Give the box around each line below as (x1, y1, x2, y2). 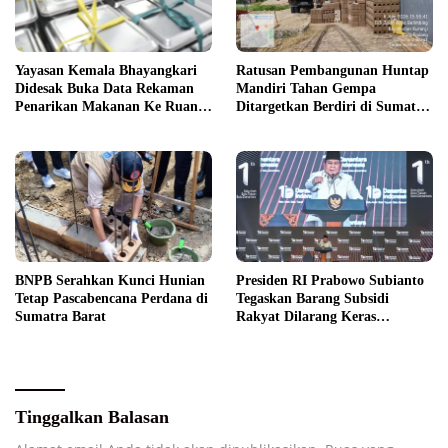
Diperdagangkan (236, 327, 337, 343)
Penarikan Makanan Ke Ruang (15, 99, 205, 115)
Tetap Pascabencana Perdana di (15, 291, 208, 307)
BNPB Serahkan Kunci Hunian (15, 273, 205, 289)
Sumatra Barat (15, 309, 106, 325)
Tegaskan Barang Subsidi (236, 291, 389, 307)
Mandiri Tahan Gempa (236, 81, 376, 97)
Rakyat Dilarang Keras (236, 309, 376, 325)
